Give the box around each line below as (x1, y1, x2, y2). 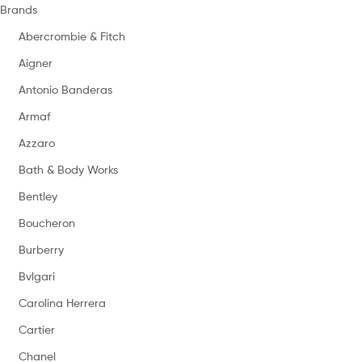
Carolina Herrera (18, 296, 106, 310)
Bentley (18, 189, 57, 204)
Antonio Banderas (18, 82, 112, 97)
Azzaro (18, 136, 55, 150)
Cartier (18, 322, 55, 337)
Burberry (18, 242, 64, 257)
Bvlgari (18, 269, 55, 284)
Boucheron (18, 216, 75, 230)
